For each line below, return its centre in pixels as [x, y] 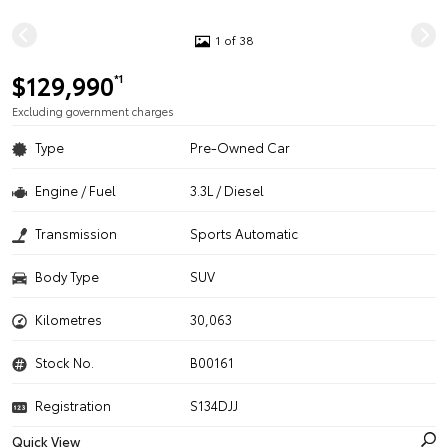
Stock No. [64, 362]
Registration [73, 405]
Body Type [67, 276]
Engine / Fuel [75, 190]
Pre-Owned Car [240, 147]
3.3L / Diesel [227, 190]
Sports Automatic [244, 233]
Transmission [76, 233]
